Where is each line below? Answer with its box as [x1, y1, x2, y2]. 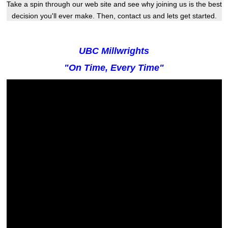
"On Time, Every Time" [64, 62, 164, 73]
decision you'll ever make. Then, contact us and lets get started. [11, 11, 217, 20]
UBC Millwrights [79, 45, 149, 56]
